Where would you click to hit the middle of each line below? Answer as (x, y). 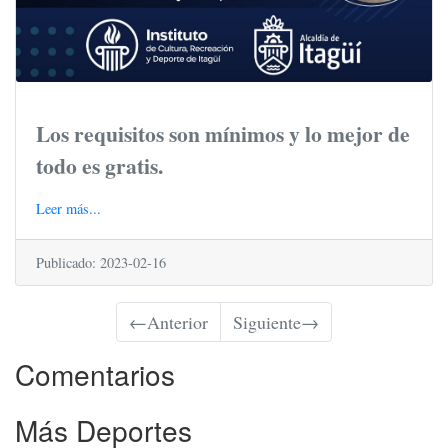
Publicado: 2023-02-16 (101, 263)
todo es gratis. (99, 166)
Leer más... (68, 209)
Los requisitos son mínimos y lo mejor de (223, 134)
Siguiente (267, 322)
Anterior (177, 322)
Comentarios (95, 374)
